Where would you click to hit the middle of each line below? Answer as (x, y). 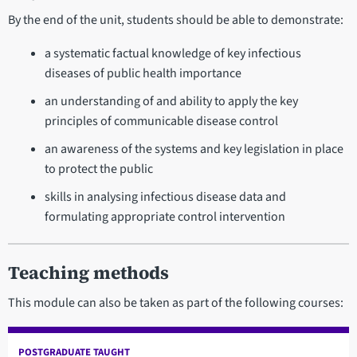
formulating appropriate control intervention (165, 216)
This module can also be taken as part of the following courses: (176, 302)
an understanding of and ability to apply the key (171, 101)
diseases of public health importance (143, 73)
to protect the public (98, 169)
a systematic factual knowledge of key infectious (173, 53)
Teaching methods (88, 273)
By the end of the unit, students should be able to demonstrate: (176, 20)
